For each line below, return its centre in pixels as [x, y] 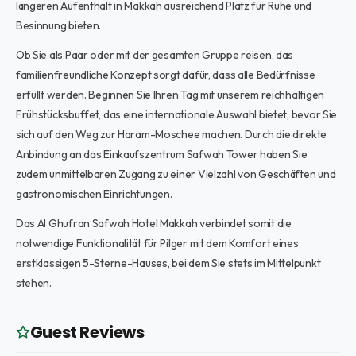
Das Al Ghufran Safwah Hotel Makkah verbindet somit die [153, 223]
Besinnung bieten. [58, 25]
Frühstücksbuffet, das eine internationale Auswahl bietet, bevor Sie [176, 114]
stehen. [33, 283]
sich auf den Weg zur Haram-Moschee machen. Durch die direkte [171, 134]
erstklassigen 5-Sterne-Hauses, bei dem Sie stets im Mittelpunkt [168, 263]
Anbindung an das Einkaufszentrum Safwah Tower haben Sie [161, 154]
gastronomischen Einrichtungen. [94, 194]
